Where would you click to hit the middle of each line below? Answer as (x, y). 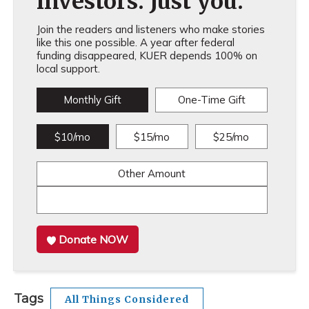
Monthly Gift (92, 100)
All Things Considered (127, 299)
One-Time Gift (211, 100)
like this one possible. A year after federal (135, 42)
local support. (68, 69)
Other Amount (152, 173)
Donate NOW (94, 239)
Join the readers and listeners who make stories (150, 29)
